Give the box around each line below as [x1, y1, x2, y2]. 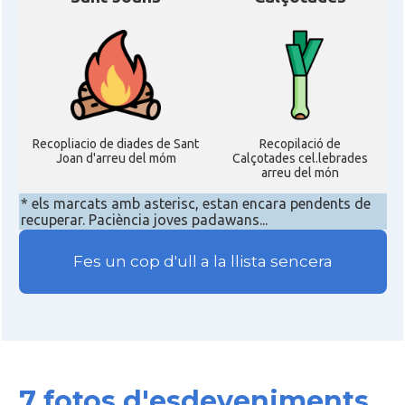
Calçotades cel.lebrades [231, 151, 368, 165]
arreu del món [260, 165, 339, 180]
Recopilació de [259, 137, 341, 151]
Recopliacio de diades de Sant [33, 137, 199, 151]
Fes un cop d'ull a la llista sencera [72, 252, 333, 271]
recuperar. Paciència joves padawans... [20, 212, 268, 228]
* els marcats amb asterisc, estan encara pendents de [20, 195, 371, 212]
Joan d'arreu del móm [55, 151, 176, 165]
